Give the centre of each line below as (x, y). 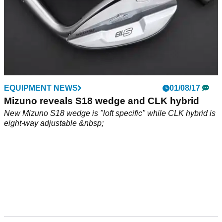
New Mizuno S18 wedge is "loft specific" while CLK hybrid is (110, 113)
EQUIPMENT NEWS (41, 88)
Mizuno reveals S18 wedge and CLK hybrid (102, 101)
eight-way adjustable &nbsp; (54, 123)
